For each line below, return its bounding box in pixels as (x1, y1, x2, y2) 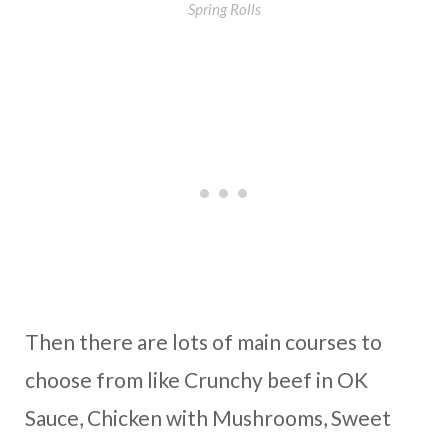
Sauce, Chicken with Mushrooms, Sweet (25, 405, 391, 431)
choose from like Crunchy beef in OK (25, 367, 368, 393)
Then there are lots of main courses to (25, 329, 382, 355)
